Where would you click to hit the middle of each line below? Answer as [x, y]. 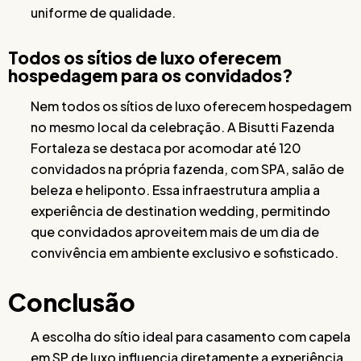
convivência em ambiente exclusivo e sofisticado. [185, 252]
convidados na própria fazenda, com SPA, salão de [187, 168]
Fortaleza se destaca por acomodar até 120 [166, 147]
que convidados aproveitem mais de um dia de [175, 231]
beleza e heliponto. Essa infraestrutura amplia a [175, 189]
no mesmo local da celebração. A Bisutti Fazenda [183, 127]
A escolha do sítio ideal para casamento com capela [191, 336]
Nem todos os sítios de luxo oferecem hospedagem [191, 106]
